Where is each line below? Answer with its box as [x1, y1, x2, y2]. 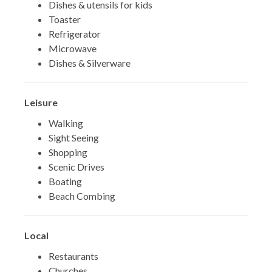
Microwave [49, 42, 97, 55]
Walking [49, 117, 83, 129]
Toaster [49, 13, 81, 25]
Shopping [49, 146, 87, 158]
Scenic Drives [49, 161, 104, 173]
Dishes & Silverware [49, 57, 131, 69]
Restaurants [49, 250, 98, 262]
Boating [49, 175, 82, 188]
